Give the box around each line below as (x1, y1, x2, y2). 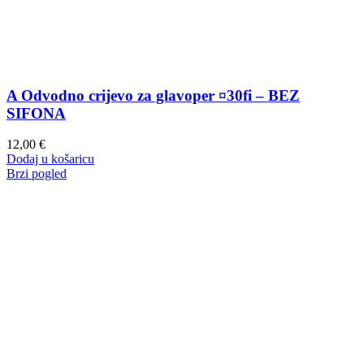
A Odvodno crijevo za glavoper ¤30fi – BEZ (6, 86, 300, 104)
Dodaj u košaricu (6, 152, 94, 167)
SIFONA (6, 104, 66, 122)
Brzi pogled (6, 167, 67, 181)
